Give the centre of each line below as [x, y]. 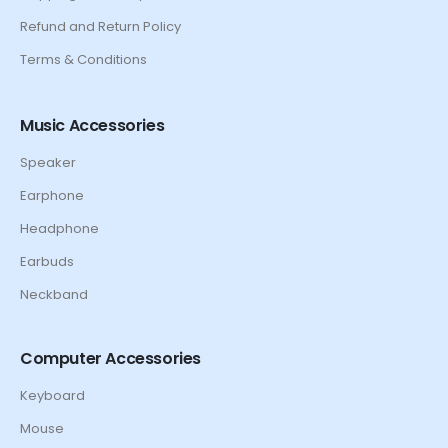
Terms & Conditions [83, 60]
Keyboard [52, 396]
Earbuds [47, 262]
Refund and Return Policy [100, 27]
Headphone [59, 229]
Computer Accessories [110, 359]
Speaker [48, 163]
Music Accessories [92, 126]
